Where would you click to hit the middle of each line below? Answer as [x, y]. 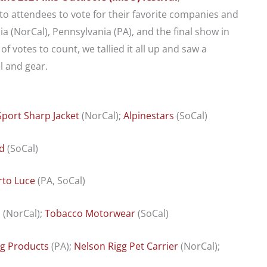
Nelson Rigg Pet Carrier [126, 246]
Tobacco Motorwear [90, 213]
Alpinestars [149, 116]
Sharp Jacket [52, 116]
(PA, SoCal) [60, 181]
